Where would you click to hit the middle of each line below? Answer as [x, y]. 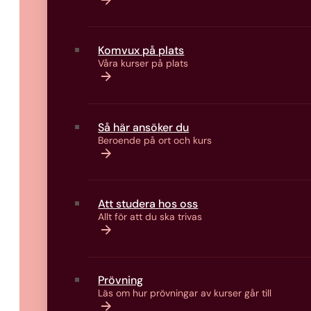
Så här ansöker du [144, 127]
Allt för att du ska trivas [150, 217]
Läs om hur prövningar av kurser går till [185, 293]
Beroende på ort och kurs [155, 140]
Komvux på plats [141, 51]
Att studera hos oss [148, 204]
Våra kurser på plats [143, 64]
